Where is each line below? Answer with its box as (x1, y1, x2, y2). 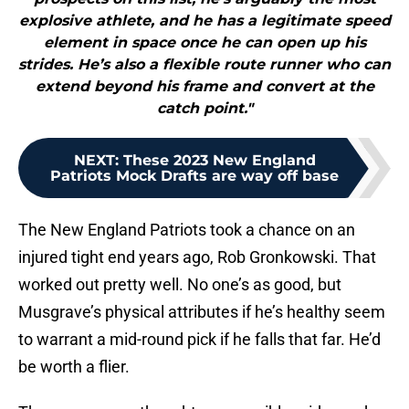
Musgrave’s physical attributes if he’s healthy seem (18, 302, 385, 322)
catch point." (156, 100, 253, 118)
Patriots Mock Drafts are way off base (50, 167, 339, 185)
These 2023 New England (122, 152, 316, 170)
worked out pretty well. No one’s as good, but (18, 275, 341, 295)
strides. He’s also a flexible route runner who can (18, 56, 391, 74)
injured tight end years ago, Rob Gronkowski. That (18, 247, 376, 267)
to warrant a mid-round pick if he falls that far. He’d (18, 330, 381, 350)
